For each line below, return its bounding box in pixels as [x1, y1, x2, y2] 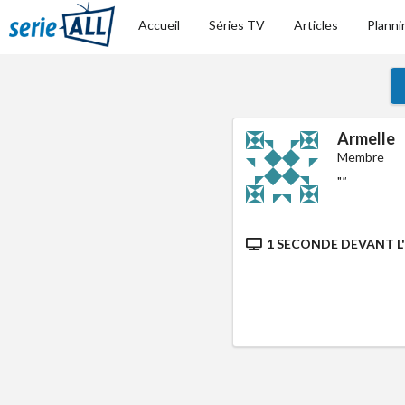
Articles [294, 17, 339, 33]
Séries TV [209, 17, 266, 33]
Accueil [138, 17, 181, 33]
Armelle [337, 128, 396, 148]
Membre [337, 149, 385, 165]
